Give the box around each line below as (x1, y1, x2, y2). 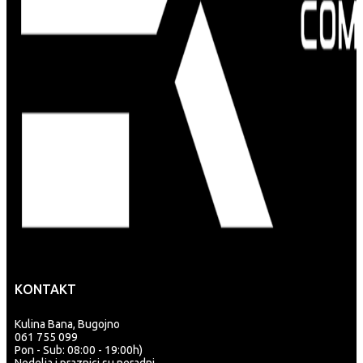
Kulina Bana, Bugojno (15, 318, 120, 331)
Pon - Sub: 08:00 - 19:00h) (15, 344, 143, 357)
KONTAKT (15, 282, 76, 297)
